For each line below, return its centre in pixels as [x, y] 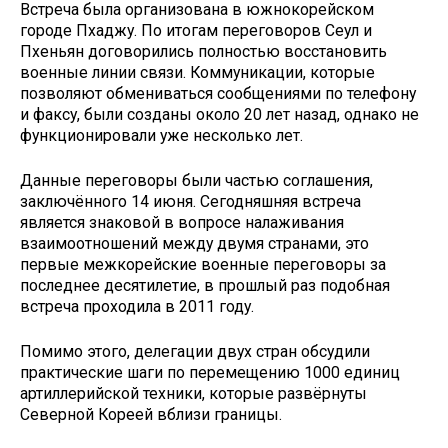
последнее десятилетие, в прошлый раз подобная [205, 285]
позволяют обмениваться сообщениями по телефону [218, 94]
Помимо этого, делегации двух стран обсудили [195, 351]
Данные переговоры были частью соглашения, [196, 180]
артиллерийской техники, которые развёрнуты [193, 393]
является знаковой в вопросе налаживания [182, 222]
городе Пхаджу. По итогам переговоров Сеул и [196, 31]
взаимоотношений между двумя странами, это [194, 243]
